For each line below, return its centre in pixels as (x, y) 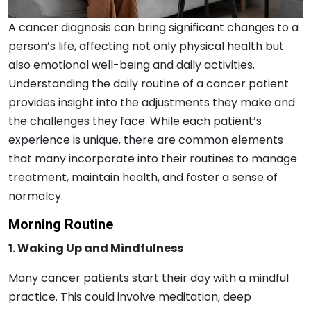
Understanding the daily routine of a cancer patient (149, 83)
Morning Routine (61, 224)
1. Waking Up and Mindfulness (96, 248)
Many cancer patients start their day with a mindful (149, 278)
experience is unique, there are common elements (146, 140)
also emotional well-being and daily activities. (132, 65)
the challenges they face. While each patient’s (135, 121)
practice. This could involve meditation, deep (130, 296)
